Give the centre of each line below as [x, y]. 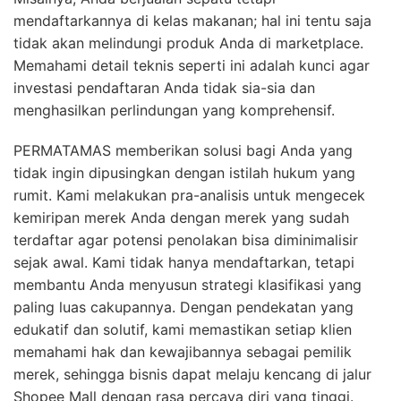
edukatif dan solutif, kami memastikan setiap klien [183, 330]
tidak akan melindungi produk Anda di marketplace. [188, 43]
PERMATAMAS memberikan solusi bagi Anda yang [183, 151]
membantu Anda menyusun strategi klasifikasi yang [188, 285]
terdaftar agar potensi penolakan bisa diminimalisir [186, 240]
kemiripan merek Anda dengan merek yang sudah [181, 218]
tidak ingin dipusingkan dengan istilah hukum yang [184, 173]
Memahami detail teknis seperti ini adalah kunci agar [192, 66]
